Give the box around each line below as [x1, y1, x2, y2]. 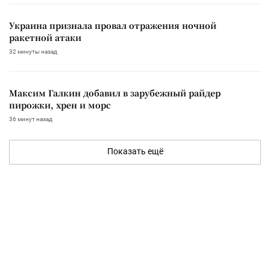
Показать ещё [107, 146, 163, 156]
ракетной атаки [9, 31, 81, 43]
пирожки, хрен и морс [9, 98, 111, 111]
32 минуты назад [9, 48, 57, 55]
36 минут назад [9, 115, 52, 122]
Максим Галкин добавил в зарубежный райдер [9, 86, 221, 99]
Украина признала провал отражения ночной [9, 19, 216, 31]
